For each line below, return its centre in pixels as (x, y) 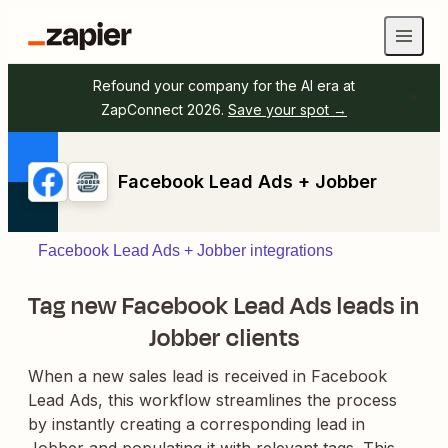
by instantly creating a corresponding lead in (196, 424)
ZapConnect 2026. (162, 109)
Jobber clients (224, 338)
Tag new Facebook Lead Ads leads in (224, 306)
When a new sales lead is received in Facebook (207, 376)
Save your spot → (287, 109)
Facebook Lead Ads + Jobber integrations (185, 250)
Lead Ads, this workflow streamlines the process (212, 400)
